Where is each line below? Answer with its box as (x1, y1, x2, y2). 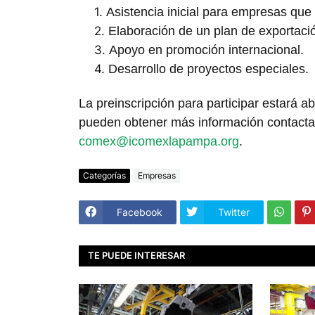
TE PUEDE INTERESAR (88, 250, 185, 262)
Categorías (83, 170, 126, 181)
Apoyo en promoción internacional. (109, 43, 304, 58)
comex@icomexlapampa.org (79, 134, 239, 148)
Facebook (117, 206, 162, 219)
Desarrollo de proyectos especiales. (108, 62, 309, 77)
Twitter (218, 206, 250, 219)
